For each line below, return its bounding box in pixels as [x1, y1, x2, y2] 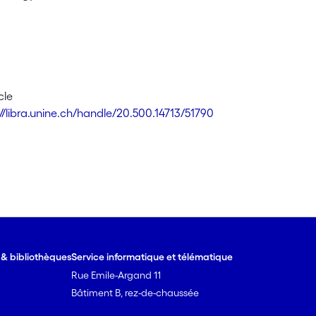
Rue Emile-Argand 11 [71, 269, 162, 281]
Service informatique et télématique [71, 251, 233, 262]
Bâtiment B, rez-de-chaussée [71, 287, 200, 298]
